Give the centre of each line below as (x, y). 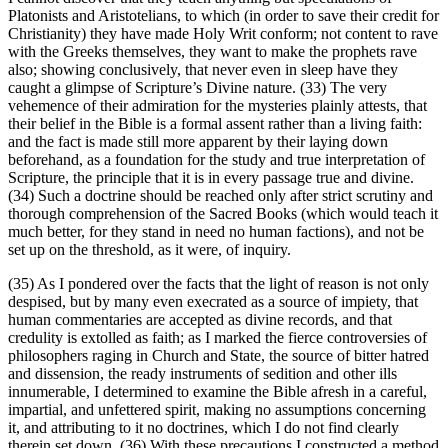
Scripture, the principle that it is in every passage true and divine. (211, 178)
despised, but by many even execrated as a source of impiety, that (213, 302)
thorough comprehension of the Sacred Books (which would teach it (223, 214)
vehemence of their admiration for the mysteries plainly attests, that (217, 106)
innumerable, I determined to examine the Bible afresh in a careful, (217, 392)
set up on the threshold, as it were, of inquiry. (149, 250)
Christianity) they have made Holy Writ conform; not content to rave (223, 34)
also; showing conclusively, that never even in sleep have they (203, 70)
